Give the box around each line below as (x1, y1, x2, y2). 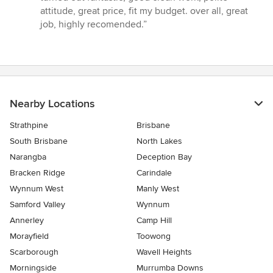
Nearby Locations (10, 96, 94, 110)
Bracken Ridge (10, 167, 65, 178)
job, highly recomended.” (40, 18, 147, 30)
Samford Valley (10, 199, 65, 210)
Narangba (10, 151, 46, 162)
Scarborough (10, 246, 58, 257)
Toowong (136, 230, 171, 241)
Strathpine (10, 119, 48, 130)
